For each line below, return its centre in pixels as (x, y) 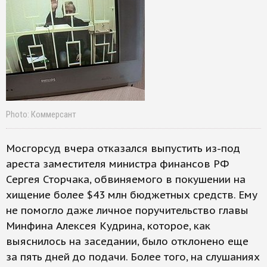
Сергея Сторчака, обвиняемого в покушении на (126, 179)
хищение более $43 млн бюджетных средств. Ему (132, 195)
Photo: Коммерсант (41, 114)
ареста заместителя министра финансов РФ (117, 164)
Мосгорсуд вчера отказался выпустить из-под (123, 148)
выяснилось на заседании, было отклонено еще (127, 241)
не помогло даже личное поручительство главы (127, 210)
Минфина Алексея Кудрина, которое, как (108, 226)
